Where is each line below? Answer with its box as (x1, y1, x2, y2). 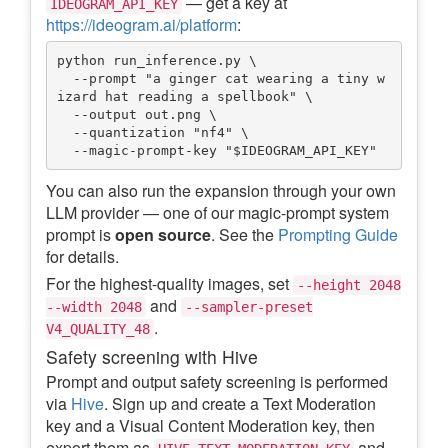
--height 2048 (297, 277, 401, 294)
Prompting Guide (278, 223, 398, 247)
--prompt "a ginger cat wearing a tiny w (56, 70, 73, 86)
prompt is (46, 223, 115, 247)
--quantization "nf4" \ (56, 124, 73, 140)
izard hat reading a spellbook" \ (56, 88, 313, 104)
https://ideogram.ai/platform (46, 13, 237, 37)
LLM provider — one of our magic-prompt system (46, 201, 389, 225)
